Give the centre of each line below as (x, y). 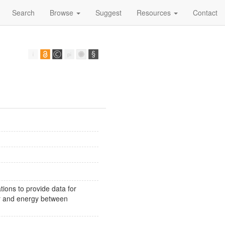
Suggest (108, 13)
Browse (63, 13)
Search (23, 13)
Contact (205, 13)
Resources (155, 13)
